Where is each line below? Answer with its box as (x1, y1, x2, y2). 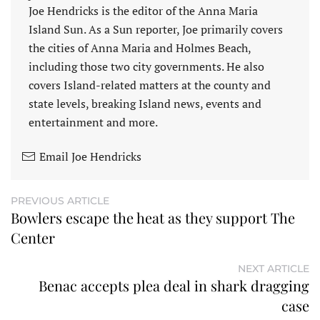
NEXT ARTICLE (238, 262, 309, 276)
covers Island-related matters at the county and (29, 77, 271, 94)
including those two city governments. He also (29, 59, 264, 75)
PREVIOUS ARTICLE (11, 194, 109, 208)
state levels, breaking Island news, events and (29, 96, 261, 112)
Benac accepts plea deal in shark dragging (39, 276, 309, 296)
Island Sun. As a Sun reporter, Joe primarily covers (29, 21, 283, 38)
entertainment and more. (29, 114, 158, 131)
